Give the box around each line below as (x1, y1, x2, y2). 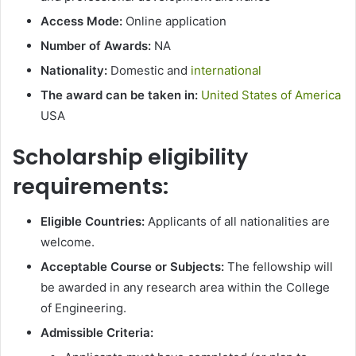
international (191, 62, 261, 78)
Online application (122, 13, 226, 29)
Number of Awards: (41, 37, 151, 53)
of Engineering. (41, 300, 126, 316)
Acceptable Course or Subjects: (41, 259, 224, 275)
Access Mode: (41, 13, 122, 29)
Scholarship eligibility (13, 141, 248, 172)
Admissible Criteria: (41, 325, 153, 341)
